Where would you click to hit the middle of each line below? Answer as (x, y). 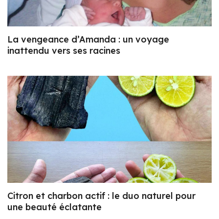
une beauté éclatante (55, 207)
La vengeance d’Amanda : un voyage (88, 39)
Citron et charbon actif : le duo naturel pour (101, 196)
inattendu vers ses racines (64, 50)
